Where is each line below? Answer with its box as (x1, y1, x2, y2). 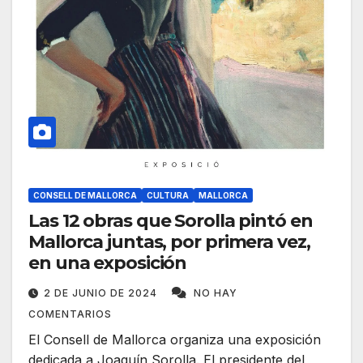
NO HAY (194, 287, 237, 300)
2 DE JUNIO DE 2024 (44, 287, 160, 300)
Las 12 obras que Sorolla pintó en (28, 210, 313, 233)
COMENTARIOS (28, 308, 112, 321)
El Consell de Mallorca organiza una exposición (28, 331, 321, 348)
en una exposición (28, 252, 187, 275)
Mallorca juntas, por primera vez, (28, 231, 310, 254)
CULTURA (147, 190, 189, 201)
